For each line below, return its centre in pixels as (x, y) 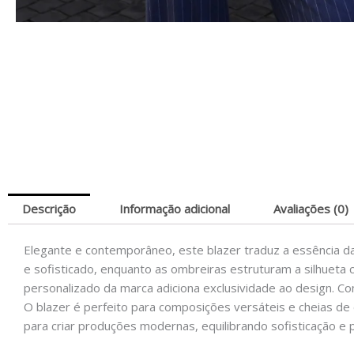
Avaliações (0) (311, 208)
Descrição (49, 208)
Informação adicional (175, 208)
